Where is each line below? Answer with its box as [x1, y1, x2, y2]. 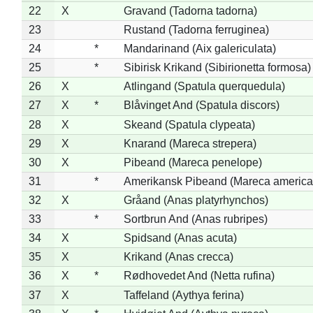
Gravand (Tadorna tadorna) [123, 4, 257, 17]
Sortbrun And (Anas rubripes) [123, 212, 268, 225]
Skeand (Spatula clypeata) [123, 118, 255, 131]
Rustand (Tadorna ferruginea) [123, 23, 269, 36]
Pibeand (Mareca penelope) [123, 156, 262, 168]
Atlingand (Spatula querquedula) [123, 80, 285, 92]
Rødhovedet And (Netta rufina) [123, 269, 275, 282]
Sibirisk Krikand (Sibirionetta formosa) [123, 61, 311, 73]
